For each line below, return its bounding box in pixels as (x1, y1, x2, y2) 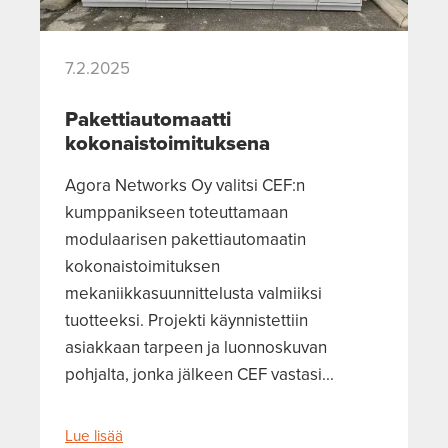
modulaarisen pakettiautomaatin (65, 226, 306, 251)
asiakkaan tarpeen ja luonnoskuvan (65, 334, 327, 359)
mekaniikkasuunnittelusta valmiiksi (65, 280, 322, 305)
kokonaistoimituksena (65, 127, 270, 158)
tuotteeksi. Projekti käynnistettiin (65, 307, 308, 332)
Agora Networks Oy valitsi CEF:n (65, 172, 305, 197)
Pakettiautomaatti (65, 103, 231, 134)
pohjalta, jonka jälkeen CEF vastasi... (65, 361, 334, 386)
